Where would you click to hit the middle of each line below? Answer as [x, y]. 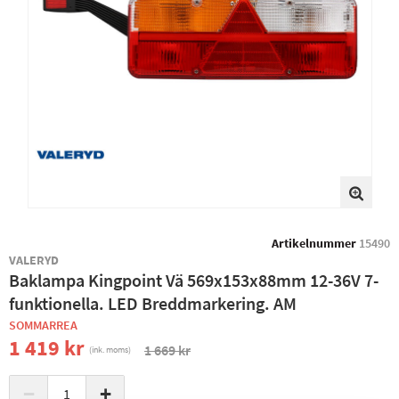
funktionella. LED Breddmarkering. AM [153, 303]
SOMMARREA [43, 325]
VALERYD [34, 260]
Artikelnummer [314, 243]
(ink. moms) [110, 350]
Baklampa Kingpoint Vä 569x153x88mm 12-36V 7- [194, 280]
